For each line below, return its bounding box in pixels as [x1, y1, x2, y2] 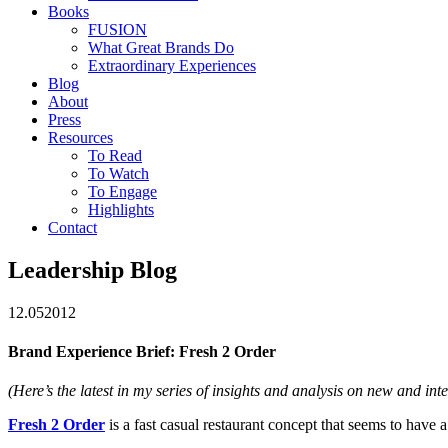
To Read [88, 147, 142, 164]
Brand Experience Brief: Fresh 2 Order [8, 343, 276, 361]
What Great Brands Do [88, 39, 234, 56]
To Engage [88, 183, 157, 200]
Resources [48, 129, 113, 146]
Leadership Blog [8, 256, 177, 283]
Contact [48, 219, 97, 236]
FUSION [88, 21, 147, 38]
